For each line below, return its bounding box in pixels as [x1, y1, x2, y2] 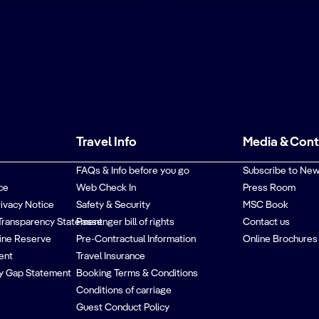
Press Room [242, 183, 296, 193]
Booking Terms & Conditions [76, 268, 199, 278]
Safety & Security [76, 200, 151, 210]
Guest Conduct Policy [76, 303, 170, 313]
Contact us [242, 217, 290, 227]
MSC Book [242, 200, 288, 210]
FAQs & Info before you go [76, 166, 190, 176]
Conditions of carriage [76, 286, 172, 296]
